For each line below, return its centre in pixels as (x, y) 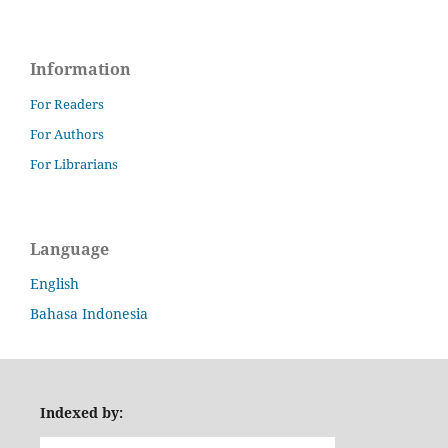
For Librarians (74, 164)
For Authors (67, 134)
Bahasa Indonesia (89, 314)
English (54, 284)
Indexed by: (81, 413)
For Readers (67, 104)
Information (80, 69)
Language (69, 249)
